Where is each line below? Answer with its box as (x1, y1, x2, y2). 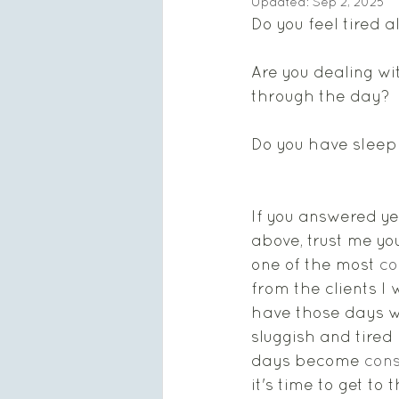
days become (251, 351, 364, 370)
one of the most (251, 255, 379, 273)
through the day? (251, 86, 395, 105)
